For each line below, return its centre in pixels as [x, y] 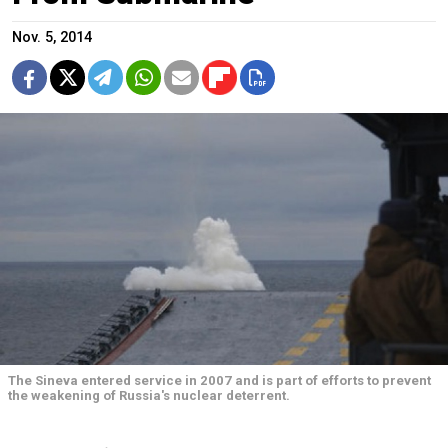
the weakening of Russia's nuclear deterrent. [149, 395]
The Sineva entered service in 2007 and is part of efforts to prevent [219, 380]
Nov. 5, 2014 [52, 37]
